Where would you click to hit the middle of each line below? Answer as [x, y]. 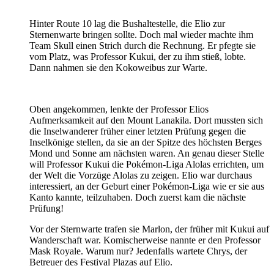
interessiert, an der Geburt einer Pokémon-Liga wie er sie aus [147, 186]
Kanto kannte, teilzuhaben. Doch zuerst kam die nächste [138, 197]
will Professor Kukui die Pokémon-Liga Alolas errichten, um [146, 164]
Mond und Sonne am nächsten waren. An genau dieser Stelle [147, 153]
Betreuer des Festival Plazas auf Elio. [101, 262]
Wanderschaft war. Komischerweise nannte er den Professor [145, 240]
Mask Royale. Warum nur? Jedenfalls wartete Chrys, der [138, 251]
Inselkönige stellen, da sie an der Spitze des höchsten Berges [146, 142]
